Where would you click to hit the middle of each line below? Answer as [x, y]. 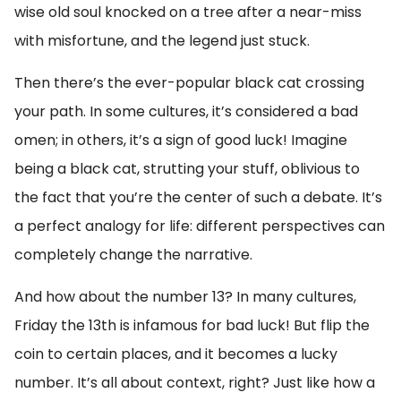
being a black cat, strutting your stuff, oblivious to [187, 169]
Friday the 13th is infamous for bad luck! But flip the [192, 325]
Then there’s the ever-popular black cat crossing [189, 83]
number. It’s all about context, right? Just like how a [195, 383]
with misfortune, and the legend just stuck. [162, 41]
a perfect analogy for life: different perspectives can [200, 226]
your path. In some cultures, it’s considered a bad [186, 111]
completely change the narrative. [133, 255]
